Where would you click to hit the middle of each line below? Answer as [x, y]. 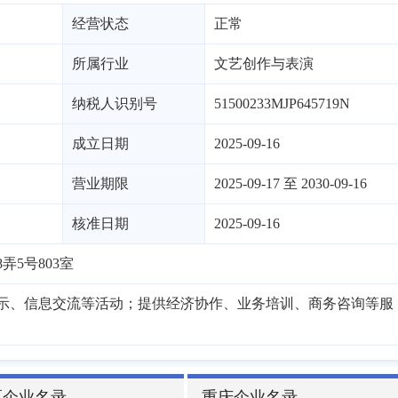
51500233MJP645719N [282, 103]
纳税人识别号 [114, 103]
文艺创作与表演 [263, 64]
